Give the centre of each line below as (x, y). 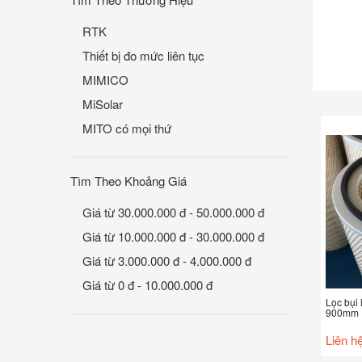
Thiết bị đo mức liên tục (143, 55)
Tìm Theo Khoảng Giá (128, 181)
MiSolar (103, 104)
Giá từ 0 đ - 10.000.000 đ (147, 285)
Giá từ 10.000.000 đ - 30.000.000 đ (173, 236)
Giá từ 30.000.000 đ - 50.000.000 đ (173, 212)
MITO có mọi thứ (127, 128)
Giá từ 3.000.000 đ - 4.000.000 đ (167, 261)
